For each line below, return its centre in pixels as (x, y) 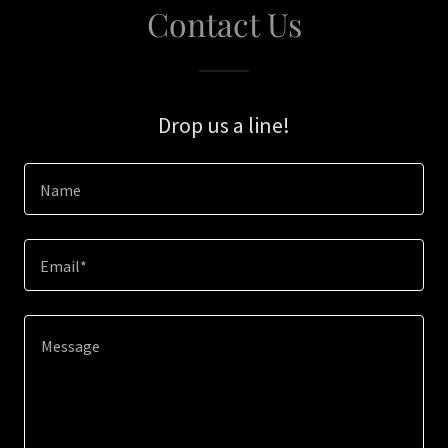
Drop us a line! (224, 125)
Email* (63, 266)
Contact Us (224, 23)
